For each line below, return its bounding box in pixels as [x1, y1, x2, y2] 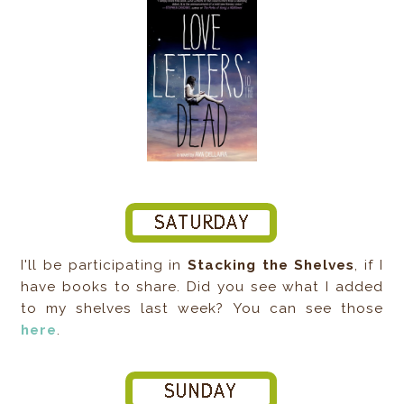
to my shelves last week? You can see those [21, 299, 383, 317]
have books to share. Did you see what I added [21, 278, 383, 295]
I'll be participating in [21, 256, 188, 273]
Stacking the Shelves [188, 256, 355, 273]
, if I [354, 256, 383, 273]
